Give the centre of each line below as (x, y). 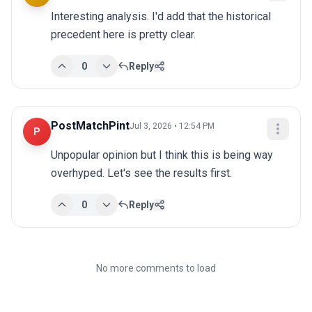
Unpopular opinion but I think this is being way (162, 155)
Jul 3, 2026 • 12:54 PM (172, 126)
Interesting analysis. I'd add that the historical (161, 17)
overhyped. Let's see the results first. (141, 173)
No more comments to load (156, 268)
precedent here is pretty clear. (123, 35)
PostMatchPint (90, 126)
